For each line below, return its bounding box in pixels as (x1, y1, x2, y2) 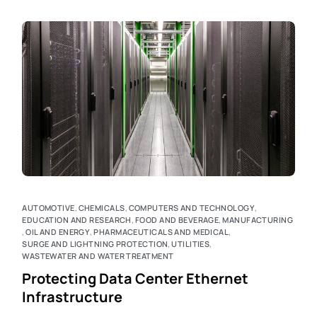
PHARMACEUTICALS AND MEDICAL (93, 226, 229, 238)
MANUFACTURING (222, 214, 294, 226)
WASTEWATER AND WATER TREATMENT (22, 250, 174, 262)
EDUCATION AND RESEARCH (22, 214, 132, 226)
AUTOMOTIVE (22, 202, 75, 214)
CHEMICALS (78, 202, 125, 214)
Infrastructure (22, 287, 123, 307)
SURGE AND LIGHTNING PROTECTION (22, 238, 168, 250)
